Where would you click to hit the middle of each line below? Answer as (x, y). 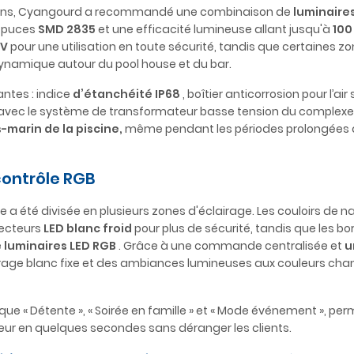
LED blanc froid (88, 228)
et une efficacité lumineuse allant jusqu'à (214, 29)
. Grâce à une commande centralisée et (230, 246)
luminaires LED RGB (60, 246)
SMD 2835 (67, 29)
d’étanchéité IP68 (126, 94)
